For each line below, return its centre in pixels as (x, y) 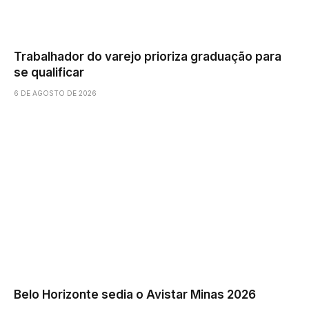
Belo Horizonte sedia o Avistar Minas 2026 (135, 294)
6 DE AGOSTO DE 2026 (55, 93)
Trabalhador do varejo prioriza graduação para (148, 57)
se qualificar (49, 73)
